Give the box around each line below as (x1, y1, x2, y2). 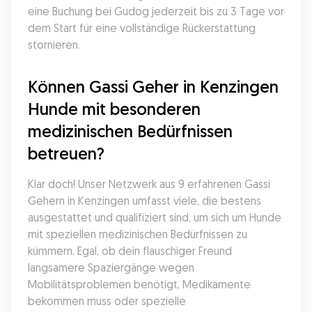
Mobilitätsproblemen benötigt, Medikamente (28, 277, 251, 291)
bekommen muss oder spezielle (28, 294, 186, 308)
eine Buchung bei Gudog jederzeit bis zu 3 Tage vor (28, 4, 284, 18)
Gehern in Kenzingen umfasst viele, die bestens (28, 194, 261, 208)
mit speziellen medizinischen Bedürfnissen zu (28, 227, 247, 241)
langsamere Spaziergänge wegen (28, 260, 194, 274)
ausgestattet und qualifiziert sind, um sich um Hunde (28, 210, 281, 224)
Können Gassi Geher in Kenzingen (28, 76, 279, 97)
